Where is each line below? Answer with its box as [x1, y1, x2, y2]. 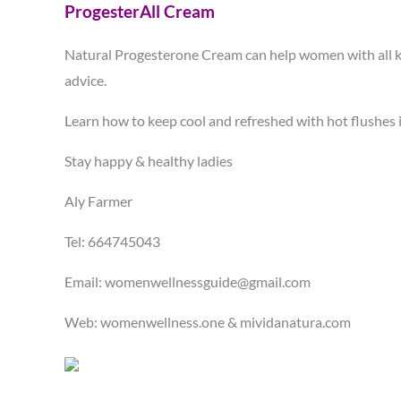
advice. [64, 72, 109, 89]
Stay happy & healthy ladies [64, 152, 233, 169]
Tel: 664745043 [64, 233, 160, 250]
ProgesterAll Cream [64, 2, 215, 21]
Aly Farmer [64, 192, 132, 209]
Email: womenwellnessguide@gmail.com [64, 273, 311, 290]
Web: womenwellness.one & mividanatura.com [64, 313, 354, 330]
